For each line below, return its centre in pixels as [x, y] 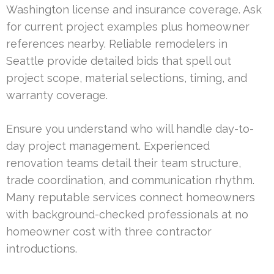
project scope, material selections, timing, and [127, 78]
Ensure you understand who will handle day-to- [130, 128]
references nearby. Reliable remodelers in [117, 43]
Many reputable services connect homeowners [131, 197]
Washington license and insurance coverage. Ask [134, 9]
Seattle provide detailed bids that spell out [119, 61]
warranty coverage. [57, 95]
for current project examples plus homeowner [128, 26]
